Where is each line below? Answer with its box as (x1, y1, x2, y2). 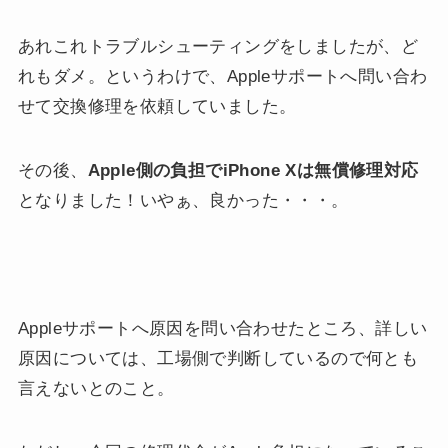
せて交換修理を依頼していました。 (17, 97, 297, 117)
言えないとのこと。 (17, 379, 175, 399)
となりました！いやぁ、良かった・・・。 (17, 191, 349, 211)
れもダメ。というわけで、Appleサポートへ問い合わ (17, 67, 428, 87)
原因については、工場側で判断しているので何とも (17, 349, 419, 369)
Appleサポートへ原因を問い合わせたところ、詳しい (17, 319, 428, 339)
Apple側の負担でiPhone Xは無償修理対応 (87, 161, 419, 181)
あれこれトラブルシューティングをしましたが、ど (17, 37, 419, 57)
